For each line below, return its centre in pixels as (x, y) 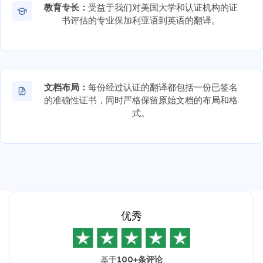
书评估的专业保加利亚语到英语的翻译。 (141, 20)
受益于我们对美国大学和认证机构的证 (163, 7)
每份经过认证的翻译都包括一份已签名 (163, 87)
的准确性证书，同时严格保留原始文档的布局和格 (141, 100)
